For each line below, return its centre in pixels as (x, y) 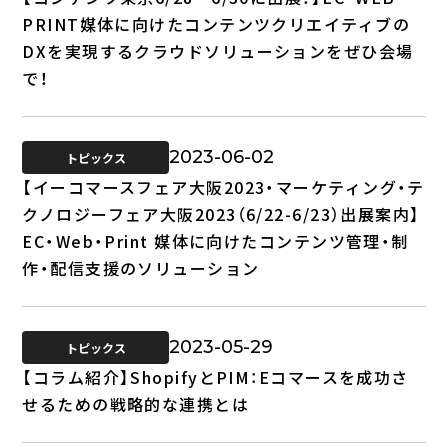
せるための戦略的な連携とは (136, 403)
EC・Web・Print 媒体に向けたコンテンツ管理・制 (215, 240)
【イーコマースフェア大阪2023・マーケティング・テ (223, 186)
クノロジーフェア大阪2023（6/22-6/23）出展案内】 (221, 213)
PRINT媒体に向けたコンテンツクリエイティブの (216, 23)
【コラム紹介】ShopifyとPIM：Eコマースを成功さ (215, 376)
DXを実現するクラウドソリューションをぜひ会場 (218, 50)
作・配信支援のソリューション (141, 267)
